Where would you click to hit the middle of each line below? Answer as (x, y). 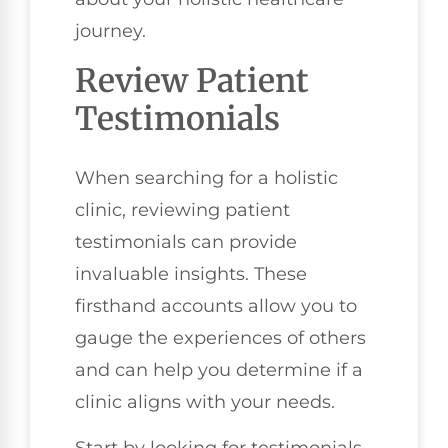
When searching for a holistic (206, 177)
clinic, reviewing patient (182, 209)
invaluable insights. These (191, 273)
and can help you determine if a (219, 369)
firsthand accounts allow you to (216, 305)
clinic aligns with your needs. (205, 401)
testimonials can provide (186, 241)
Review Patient (192, 80)
